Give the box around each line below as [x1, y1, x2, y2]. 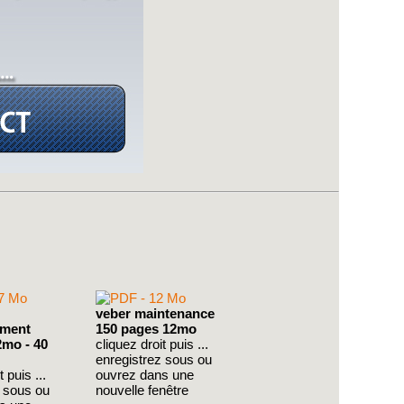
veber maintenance [96, 306, 215, 321]
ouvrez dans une [96, 367, 194, 382]
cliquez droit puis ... [96, 336, 208, 352]
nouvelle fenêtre [96, 382, 188, 398]
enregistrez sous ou [96, 352, 212, 367]
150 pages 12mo [96, 321, 197, 336]
